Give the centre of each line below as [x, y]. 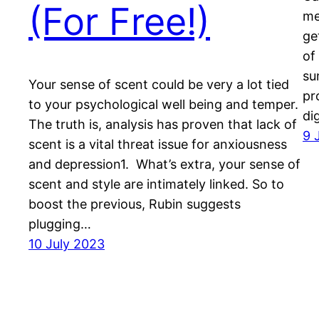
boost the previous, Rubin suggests [135, 204]
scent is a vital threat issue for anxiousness [158, 144]
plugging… [60, 224]
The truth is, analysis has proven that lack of [163, 124]
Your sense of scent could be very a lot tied [159, 84]
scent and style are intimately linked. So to [156, 184]
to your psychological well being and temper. [163, 104]
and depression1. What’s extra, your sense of [164, 164]
